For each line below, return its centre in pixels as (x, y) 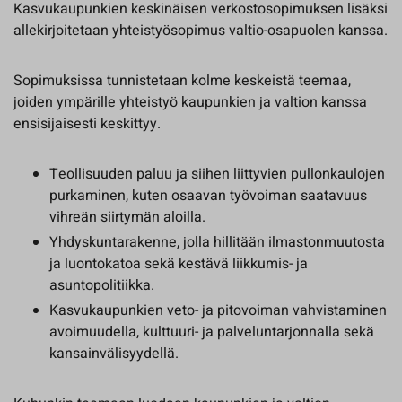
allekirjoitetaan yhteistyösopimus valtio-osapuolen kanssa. (201, 31)
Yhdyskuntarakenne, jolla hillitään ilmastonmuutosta (217, 242)
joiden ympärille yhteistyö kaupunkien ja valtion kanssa (190, 102)
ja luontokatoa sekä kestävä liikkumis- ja (179, 264)
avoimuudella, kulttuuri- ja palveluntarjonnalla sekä (212, 332)
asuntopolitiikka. (102, 285)
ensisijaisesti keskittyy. (87, 124)
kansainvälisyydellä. (114, 354)
